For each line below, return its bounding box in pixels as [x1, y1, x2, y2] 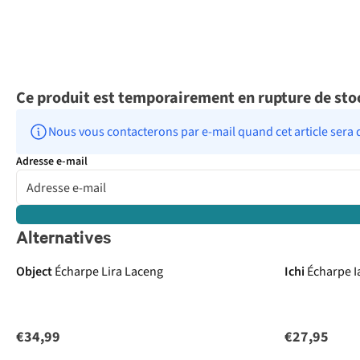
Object [16, 263, 52, 281]
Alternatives [16, 225, 111, 248]
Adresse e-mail [16, 153, 88, 170]
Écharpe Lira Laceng [55, 263, 163, 281]
